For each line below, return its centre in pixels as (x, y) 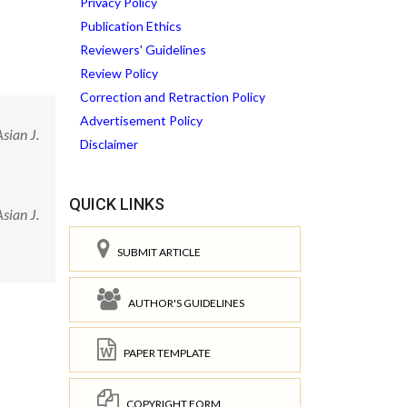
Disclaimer (109, 144)
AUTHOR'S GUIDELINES (183, 303)
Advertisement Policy (141, 120)
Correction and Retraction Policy (173, 97)
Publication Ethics (131, 26)
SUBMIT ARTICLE (155, 252)
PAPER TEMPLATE (164, 353)
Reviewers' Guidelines (143, 50)
